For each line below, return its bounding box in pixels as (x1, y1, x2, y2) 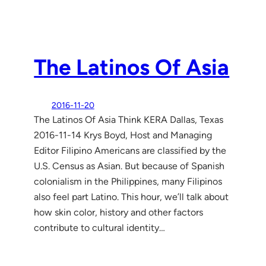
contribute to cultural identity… (34, 221, 166, 233)
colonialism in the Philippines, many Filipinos (34, 175, 223, 187)
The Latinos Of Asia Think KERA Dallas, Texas (34, 113, 224, 125)
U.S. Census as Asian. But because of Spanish (34, 160, 225, 172)
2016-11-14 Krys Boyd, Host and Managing (34, 129, 213, 141)
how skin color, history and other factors (34, 206, 204, 218)
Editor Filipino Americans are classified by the (34, 144, 227, 156)
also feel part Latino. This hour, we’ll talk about (34, 191, 229, 202)
